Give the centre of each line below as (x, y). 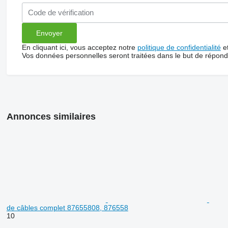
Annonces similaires (51, 116)
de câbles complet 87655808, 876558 (67, 207)
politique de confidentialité (179, 47)
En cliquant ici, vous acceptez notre (79, 47)
